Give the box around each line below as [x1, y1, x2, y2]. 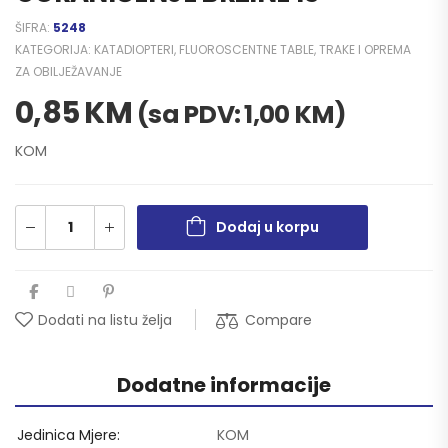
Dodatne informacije [117, 370, 331, 399]
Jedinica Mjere [17, 424, 117, 445]
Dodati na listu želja [38, 309, 172, 330]
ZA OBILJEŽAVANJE [15, 62, 122, 80]
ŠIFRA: [15, 18, 53, 36]
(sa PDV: [137, 96, 245, 132]
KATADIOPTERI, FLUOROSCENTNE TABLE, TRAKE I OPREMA [94, 40, 411, 58]
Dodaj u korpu [216, 216, 319, 237]
